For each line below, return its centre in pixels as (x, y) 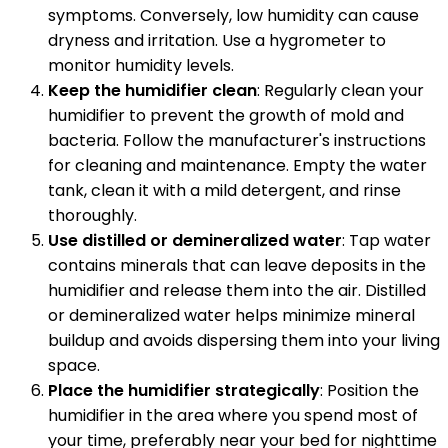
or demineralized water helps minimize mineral (231, 316)
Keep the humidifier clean (152, 91)
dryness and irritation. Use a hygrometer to (217, 41)
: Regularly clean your (340, 91)
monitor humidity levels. (141, 66)
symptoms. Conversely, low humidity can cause (233, 16)
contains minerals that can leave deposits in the (237, 266)
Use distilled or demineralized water (195, 241)
